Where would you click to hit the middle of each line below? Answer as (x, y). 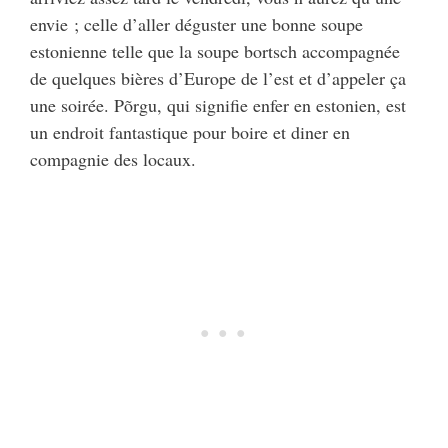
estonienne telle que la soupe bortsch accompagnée (215, 50)
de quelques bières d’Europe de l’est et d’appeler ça (218, 77)
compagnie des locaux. (113, 158)
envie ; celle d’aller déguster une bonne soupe (196, 23)
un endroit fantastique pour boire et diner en (190, 131)
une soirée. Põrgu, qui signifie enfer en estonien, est (218, 104)
